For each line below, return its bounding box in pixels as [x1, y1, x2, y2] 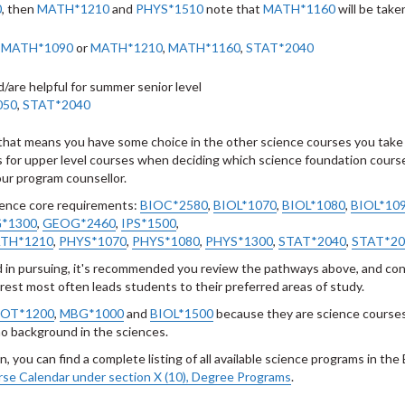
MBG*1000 [60, 306, 124, 321]
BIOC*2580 [140, 197, 208, 212]
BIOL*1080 [282, 197, 345, 212]
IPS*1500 [121, 215, 176, 231]
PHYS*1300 [205, 233, 273, 249]
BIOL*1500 [150, 306, 213, 321]
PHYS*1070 [59, 233, 127, 249]
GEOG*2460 [42, 215, 116, 231]
